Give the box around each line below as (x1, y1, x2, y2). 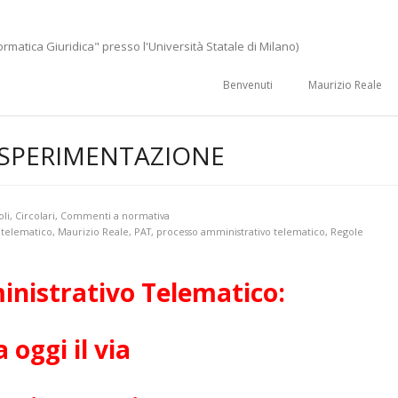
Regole (330, 225, 363, 238)
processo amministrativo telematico (156, 225, 325, 238)
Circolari (15, 209, 55, 222)
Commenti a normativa (60, 209, 170, 222)
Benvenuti (223, 77, 273, 92)
